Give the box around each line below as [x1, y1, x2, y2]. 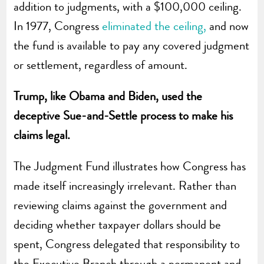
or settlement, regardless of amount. [14, 55, 188, 74]
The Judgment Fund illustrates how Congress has [14, 157, 246, 175]
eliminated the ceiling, [102, 16, 207, 35]
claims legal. [14, 126, 71, 144]
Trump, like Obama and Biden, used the [14, 87, 203, 105]
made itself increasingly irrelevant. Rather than [14, 176, 237, 194]
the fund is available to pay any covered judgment [14, 36, 250, 54]
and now [206, 16, 249, 35]
